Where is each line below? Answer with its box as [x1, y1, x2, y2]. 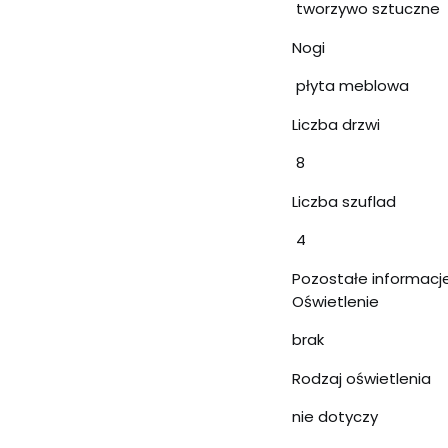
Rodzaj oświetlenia [292, 367, 431, 389]
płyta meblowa [292, 74, 409, 96]
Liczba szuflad [292, 190, 396, 212]
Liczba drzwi [292, 113, 380, 135]
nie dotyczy [292, 405, 378, 427]
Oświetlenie [292, 290, 379, 312]
